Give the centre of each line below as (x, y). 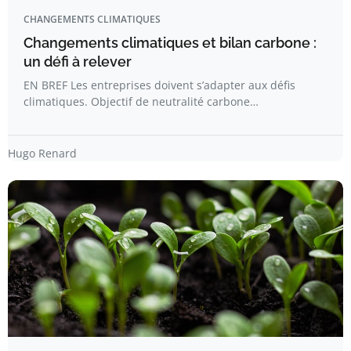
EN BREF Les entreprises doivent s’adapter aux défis (159, 85)
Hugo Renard (42, 153)
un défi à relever (78, 62)
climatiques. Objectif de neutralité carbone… (141, 101)
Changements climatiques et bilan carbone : (170, 43)
